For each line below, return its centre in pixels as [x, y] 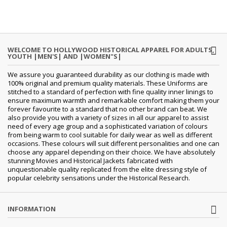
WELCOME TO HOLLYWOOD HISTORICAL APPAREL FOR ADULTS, [111, 49]
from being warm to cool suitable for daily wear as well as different [110, 135]
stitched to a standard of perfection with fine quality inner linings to [110, 91]
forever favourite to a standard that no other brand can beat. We [107, 109]
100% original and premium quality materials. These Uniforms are [108, 83]
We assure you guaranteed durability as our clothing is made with [108, 74]
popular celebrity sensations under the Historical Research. [100, 178]
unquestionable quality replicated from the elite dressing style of [107, 169]
